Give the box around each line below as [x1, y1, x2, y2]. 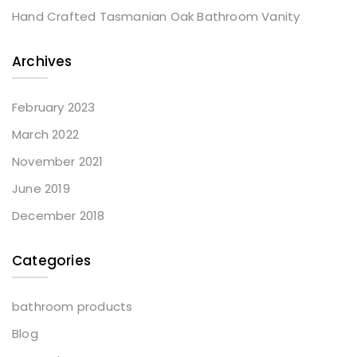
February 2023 [12, 99, 96, 116]
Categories [12, 251, 91, 271]
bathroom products [12, 298, 133, 316]
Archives [12, 52, 73, 72]
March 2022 [12, 126, 79, 143]
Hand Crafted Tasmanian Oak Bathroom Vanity [12, 8, 300, 25]
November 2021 [12, 153, 104, 171]
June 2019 [12, 180, 70, 198]
